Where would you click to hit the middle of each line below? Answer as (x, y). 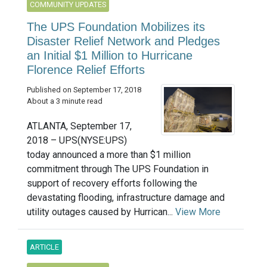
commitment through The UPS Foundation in (118, 169)
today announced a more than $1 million (109, 155)
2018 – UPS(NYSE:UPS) (77, 141)
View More (198, 212)
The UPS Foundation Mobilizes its (116, 27)
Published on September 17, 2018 (84, 90)
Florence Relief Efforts (86, 70)
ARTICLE (44, 247)
